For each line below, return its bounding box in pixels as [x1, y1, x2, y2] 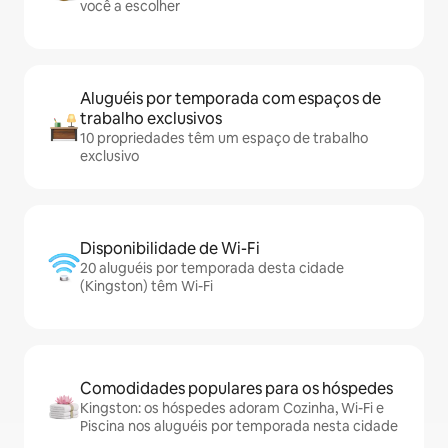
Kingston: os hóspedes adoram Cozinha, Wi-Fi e [80, 399, 384, 418]
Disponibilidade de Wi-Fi [80, 238, 260, 260]
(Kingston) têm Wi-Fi [80, 277, 213, 296]
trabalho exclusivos [80, 108, 222, 130]
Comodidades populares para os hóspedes [80, 378, 393, 400]
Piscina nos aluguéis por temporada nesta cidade [80, 417, 398, 436]
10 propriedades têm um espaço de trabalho [80, 129, 368, 148]
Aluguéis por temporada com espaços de [80, 88, 381, 110]
